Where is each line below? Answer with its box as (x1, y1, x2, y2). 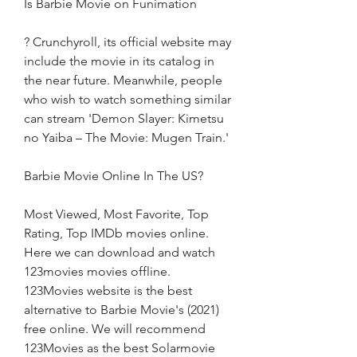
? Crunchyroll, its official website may (24, 34, 231, 49)
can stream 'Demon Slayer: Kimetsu (24, 111, 224, 126)
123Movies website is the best (24, 283, 192, 298)
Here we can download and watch (24, 245, 215, 260)
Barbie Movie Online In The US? (24, 168, 203, 183)
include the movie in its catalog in (24, 53, 214, 69)
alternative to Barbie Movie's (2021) (24, 302, 219, 317)
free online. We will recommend (24, 321, 206, 336)
